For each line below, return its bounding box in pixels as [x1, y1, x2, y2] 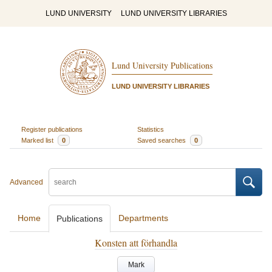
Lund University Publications [111, 59, 212, 72]
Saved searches [137, 136, 188, 144]
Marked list [21, 136, 55, 144]
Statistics [137, 125, 164, 133]
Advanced [10, 178, 43, 186]
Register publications [21, 125, 83, 133]
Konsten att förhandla [95, 236, 177, 249]
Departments [118, 213, 168, 223]
